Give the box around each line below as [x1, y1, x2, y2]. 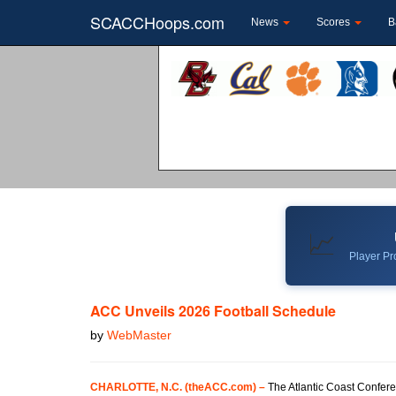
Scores [316, 16, 353, 28]
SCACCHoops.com [90, 11, 225, 34]
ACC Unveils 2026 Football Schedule [90, 300, 336, 321]
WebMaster [107, 327, 171, 342]
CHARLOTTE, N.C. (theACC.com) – [90, 380, 265, 393]
